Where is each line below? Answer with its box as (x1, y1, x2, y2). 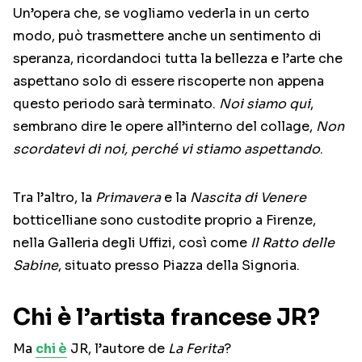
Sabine (13, 257, 58, 275)
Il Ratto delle (250, 234, 335, 252)
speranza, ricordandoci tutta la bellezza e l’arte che (13, 50, 343, 68)
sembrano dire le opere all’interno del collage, (13, 118, 313, 136)
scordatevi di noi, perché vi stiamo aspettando (13, 141, 320, 158)
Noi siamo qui (219, 95, 310, 113)
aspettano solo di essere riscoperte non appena (13, 73, 324, 90)
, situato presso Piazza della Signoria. (58, 257, 300, 275)
